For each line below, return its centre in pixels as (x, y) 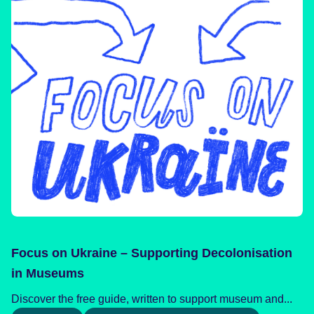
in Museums (48, 273)
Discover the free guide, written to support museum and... (152, 299)
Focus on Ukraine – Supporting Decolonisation (152, 253)
